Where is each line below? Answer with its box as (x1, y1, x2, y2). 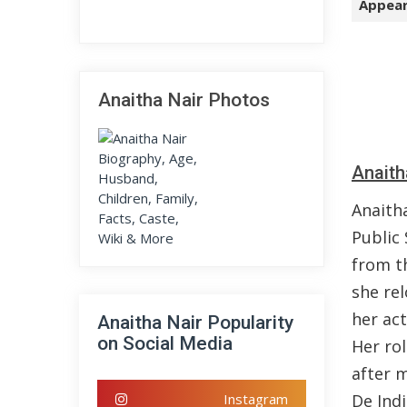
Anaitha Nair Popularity (97, 312, 293, 333)
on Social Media (97, 333, 233, 354)
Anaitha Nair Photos (98, 89, 270, 111)
